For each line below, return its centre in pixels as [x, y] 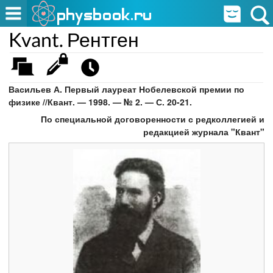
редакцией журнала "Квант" [204, 132]
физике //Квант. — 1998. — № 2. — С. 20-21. [100, 102]
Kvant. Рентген [74, 39]
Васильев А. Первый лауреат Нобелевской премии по [126, 89]
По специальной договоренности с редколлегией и [153, 119]
